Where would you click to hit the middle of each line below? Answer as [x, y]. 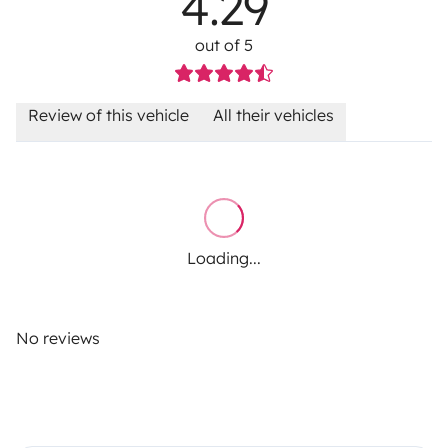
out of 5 [223, 44]
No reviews [58, 337]
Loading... [224, 257]
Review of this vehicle [108, 114]
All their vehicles [273, 114]
